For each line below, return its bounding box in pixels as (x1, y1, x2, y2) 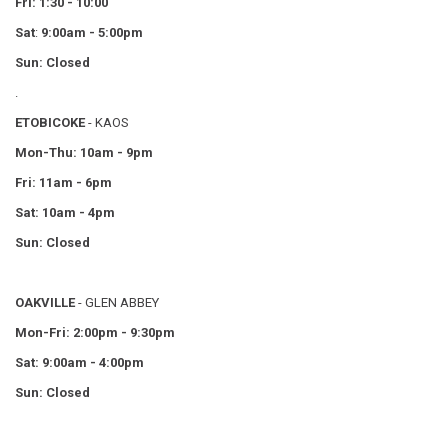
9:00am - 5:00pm (41, 25, 143, 41)
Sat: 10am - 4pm (15, 205, 115, 221)
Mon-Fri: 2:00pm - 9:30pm (15, 325, 175, 341)
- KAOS (85, 115, 129, 131)
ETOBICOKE (15, 115, 85, 131)
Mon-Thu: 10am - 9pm (15, 145, 153, 161)
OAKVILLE (15, 295, 75, 311)
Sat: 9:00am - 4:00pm (15, 355, 144, 371)
